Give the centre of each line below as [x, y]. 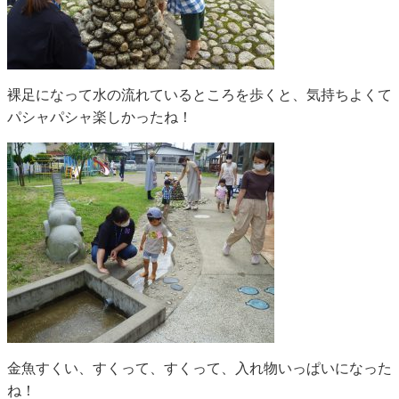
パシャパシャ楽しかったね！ [100, 117]
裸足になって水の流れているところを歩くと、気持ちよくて [199, 94]
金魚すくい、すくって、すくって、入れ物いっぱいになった [199, 368]
